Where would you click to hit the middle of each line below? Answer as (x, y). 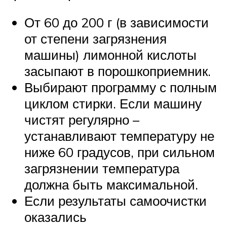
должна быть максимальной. (111, 185)
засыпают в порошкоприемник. (118, 71)
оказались (55, 217)
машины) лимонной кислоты (110, 55)
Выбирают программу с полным (121, 87)
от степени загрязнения (96, 39)
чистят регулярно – (82, 120)
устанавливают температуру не (119, 136)
